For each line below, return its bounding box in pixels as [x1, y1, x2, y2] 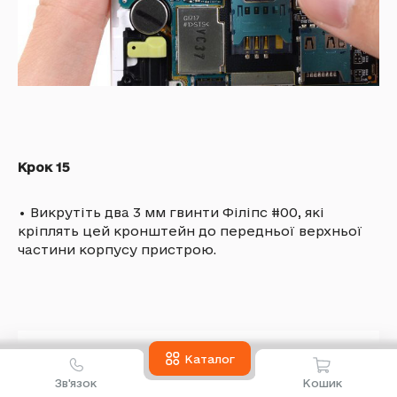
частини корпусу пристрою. [18, 241, 216, 257]
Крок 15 [18, 159, 70, 175]
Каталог [183, 352, 235, 365]
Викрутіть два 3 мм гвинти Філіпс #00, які [30, 204, 324, 220]
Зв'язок [55, 377, 97, 389]
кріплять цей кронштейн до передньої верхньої [18, 222, 362, 238]
